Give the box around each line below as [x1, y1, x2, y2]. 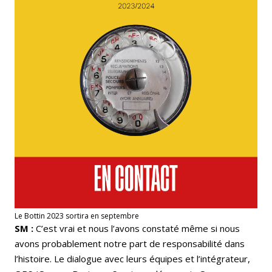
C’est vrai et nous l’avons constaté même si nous [36, 222, 240, 235]
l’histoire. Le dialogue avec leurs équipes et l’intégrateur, [15, 253, 250, 265]
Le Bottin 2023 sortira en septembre [15, 211, 139, 222]
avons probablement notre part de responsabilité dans [15, 237, 245, 250]
